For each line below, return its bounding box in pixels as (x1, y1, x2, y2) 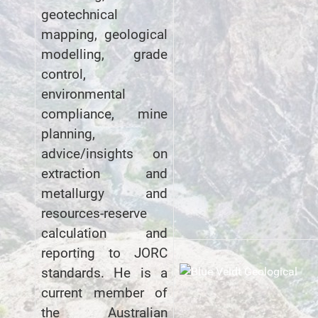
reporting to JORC (41, 245, 168, 261)
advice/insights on (41, 146, 168, 162)
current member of (41, 285, 168, 301)
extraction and (41, 165, 168, 182)
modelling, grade (41, 46, 168, 62)
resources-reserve (41, 205, 147, 221)
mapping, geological (41, 26, 168, 43)
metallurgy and (41, 185, 168, 202)
